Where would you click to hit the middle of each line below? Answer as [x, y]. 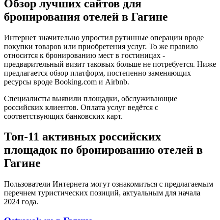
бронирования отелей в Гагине [86, 16]
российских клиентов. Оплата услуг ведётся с [81, 107]
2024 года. [21, 202]
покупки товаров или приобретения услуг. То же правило [101, 46]
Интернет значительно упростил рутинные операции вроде [104, 37]
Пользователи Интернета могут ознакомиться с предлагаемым [109, 184]
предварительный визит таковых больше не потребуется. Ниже [110, 64]
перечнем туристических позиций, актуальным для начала [102, 193]
